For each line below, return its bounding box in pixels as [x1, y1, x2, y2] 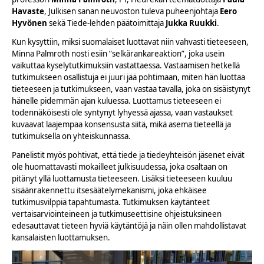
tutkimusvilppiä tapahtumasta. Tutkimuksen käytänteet [12, 197, 210, 208]
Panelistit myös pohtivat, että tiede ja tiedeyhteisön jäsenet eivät [12, 150, 245, 161]
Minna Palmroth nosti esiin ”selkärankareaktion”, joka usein [12, 48, 225, 60]
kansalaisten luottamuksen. [12, 232, 110, 243]
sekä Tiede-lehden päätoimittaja [47, 18, 166, 29]
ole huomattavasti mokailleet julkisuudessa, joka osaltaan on [12, 161, 227, 173]
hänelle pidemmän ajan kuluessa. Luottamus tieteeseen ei [12, 95, 221, 107]
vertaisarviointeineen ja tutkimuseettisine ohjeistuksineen [12, 209, 222, 220]
